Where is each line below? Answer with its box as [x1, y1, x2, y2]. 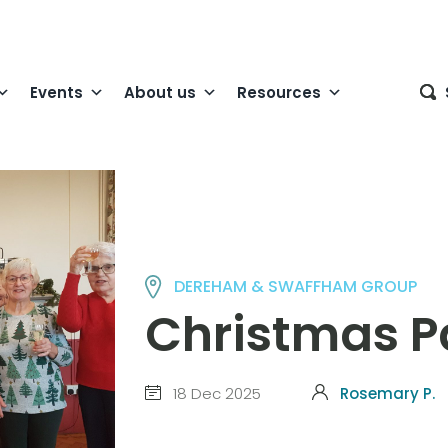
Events [30, 81, 83, 103]
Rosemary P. [339, 382, 435, 404]
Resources [237, 81, 321, 103]
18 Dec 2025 [168, 382, 261, 404]
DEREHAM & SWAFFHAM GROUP [174, 274, 418, 298]
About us [124, 81, 196, 103]
